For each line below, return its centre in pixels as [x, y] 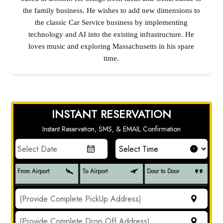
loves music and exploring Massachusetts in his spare [111, 46]
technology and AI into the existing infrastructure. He [111, 34]
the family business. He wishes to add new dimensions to [111, 10]
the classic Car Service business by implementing [111, 22]
